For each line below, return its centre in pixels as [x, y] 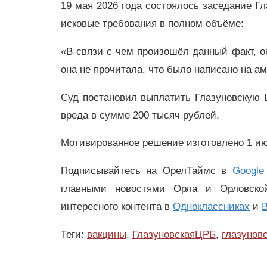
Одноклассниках [211, 207]
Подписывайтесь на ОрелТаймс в [147, 171]
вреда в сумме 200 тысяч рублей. [140, 115]
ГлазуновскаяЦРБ [174, 234]
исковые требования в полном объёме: [152, 23]
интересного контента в [117, 207]
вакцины [107, 234]
